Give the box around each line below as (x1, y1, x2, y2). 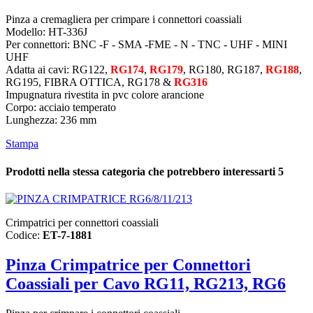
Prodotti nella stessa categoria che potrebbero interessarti (6, 165, 278, 177)
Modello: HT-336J (6, 26, 87, 38)
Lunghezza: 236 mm (6, 114, 96, 126)
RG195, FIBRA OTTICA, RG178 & (6, 76, 174, 89)
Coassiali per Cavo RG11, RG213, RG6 (6, 274, 286, 293)
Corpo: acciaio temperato (6, 101, 116, 114)
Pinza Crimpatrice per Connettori (6, 255, 251, 274)
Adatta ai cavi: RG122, (6, 64, 110, 76)
